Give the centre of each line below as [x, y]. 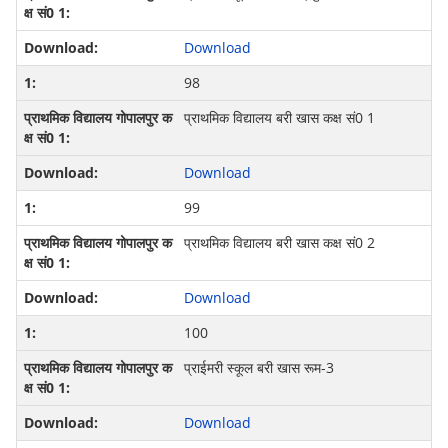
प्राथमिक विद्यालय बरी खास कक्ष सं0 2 [279, 243]
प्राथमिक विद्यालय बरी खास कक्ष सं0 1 [279, 118]
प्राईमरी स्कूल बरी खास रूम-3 [258, 368]
